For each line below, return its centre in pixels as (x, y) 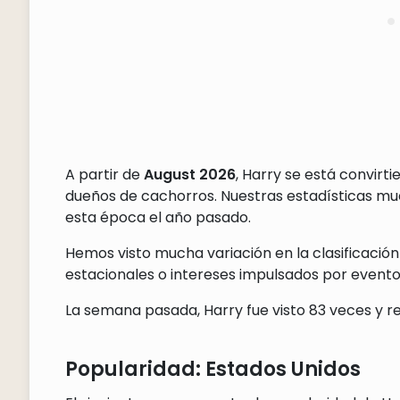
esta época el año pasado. (158, 218)
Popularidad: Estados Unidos (212, 370)
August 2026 (189, 175)
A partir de (104, 175)
